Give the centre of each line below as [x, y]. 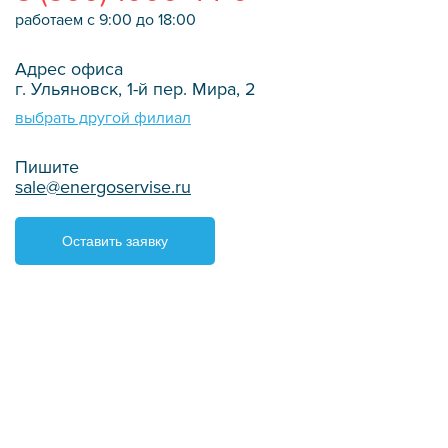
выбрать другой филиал [103, 118]
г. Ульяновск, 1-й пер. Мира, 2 [135, 89]
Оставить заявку [115, 241]
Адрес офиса [69, 69]
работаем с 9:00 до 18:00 [105, 20]
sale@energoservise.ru [103, 187]
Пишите [47, 167]
